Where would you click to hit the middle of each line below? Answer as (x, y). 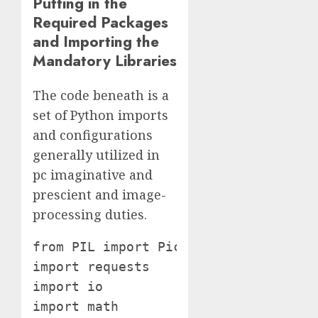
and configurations (93, 135)
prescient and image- (99, 195)
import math (76, 307)
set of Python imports (100, 115)
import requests (91, 267)
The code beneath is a (101, 95)
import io (68, 287)
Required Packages (100, 23)
